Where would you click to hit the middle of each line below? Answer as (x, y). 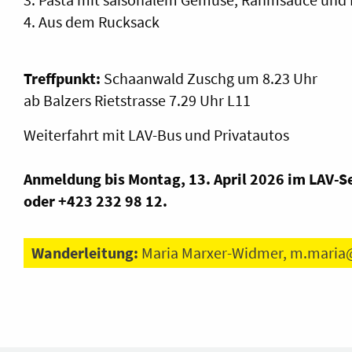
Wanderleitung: (86, 252)
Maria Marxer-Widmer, (216, 252)
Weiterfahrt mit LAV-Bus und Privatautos (156, 134)
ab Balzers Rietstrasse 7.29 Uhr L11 (137, 100)
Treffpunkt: (62, 78)
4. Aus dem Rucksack (92, 21)
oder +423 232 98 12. (95, 200)
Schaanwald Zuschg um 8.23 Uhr (209, 78)
